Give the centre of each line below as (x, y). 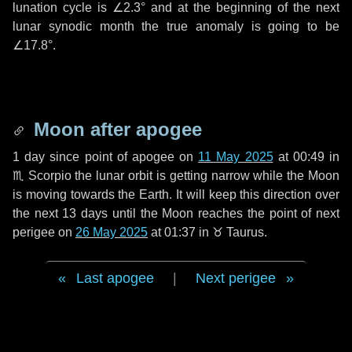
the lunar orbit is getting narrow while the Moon (205, 176)
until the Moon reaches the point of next (224, 213)
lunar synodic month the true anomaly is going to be (176, 26)
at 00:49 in (306, 157)
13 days (85, 213)
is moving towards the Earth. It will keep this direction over (176, 194)
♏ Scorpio (42, 176)
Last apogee (115, 278)
